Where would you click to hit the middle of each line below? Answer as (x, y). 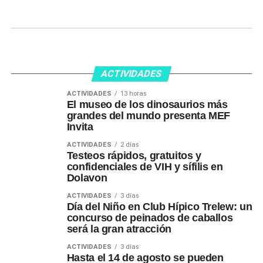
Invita (80, 127)
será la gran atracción (119, 229)
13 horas (133, 94)
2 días (129, 145)
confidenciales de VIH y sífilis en (145, 167)
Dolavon (87, 178)
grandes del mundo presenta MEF (149, 116)
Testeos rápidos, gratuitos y (134, 156)
